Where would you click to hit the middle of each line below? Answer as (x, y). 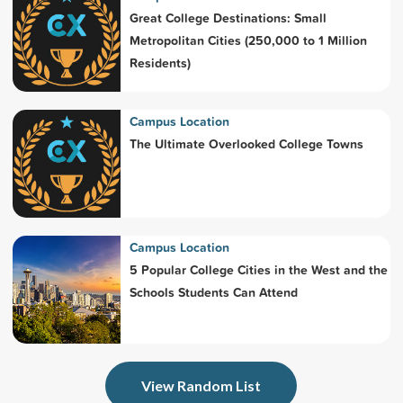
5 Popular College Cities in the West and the (258, 269)
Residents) (160, 63)
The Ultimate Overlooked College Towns (246, 143)
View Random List (201, 385)
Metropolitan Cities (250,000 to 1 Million (248, 40)
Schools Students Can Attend (213, 292)
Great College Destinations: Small (228, 18)
